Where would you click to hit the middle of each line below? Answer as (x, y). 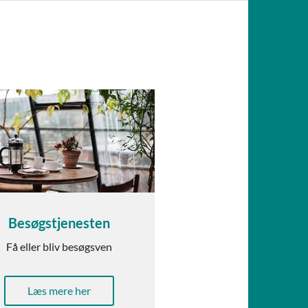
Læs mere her (59, 291)
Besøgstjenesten (59, 223)
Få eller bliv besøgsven (59, 247)
